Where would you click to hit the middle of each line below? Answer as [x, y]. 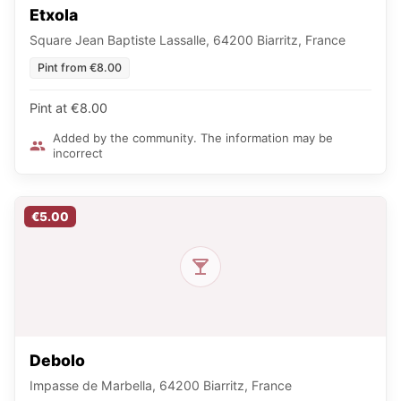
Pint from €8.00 [80, 67]
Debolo [57, 360]
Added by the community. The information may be [193, 137]
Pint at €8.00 [68, 107]
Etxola [54, 14]
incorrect [78, 153]
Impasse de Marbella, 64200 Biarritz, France [161, 385]
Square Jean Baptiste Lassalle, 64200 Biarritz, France [188, 39]
